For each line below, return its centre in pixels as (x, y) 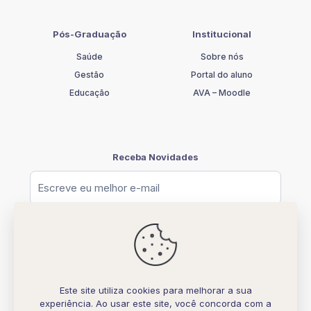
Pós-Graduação (89, 34)
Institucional (222, 34)
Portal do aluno (222, 74)
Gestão (89, 74)
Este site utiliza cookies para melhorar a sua (155, 290)
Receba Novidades (155, 157)
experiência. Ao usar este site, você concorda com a (155, 303)
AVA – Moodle (222, 92)
